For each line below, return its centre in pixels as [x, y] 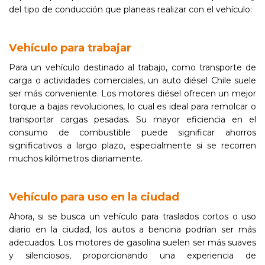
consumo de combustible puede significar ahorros [132, 132]
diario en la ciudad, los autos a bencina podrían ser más [132, 230]
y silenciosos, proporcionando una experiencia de [132, 256]
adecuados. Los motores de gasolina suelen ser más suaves [132, 243]
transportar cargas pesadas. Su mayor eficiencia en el [132, 119]
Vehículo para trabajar [70, 48]
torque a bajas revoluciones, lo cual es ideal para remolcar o [132, 106]
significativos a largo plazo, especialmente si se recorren [132, 146]
